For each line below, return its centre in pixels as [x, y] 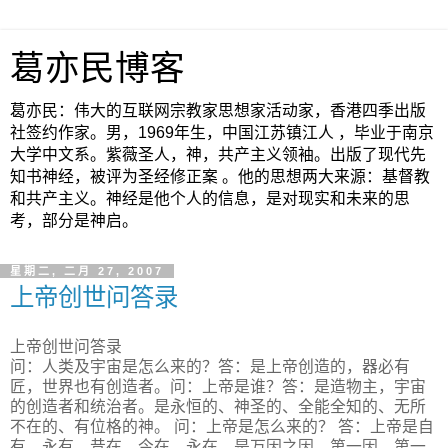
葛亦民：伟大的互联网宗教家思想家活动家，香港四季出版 [218, 110]
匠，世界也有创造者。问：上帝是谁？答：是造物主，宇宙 [218, 386]
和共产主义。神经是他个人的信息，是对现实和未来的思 [210, 198]
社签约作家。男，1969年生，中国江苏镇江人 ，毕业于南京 [222, 132]
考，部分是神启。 [74, 220]
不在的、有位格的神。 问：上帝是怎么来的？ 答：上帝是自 [222, 426]
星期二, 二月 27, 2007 [87, 271]
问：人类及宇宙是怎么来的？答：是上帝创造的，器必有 [210, 366]
